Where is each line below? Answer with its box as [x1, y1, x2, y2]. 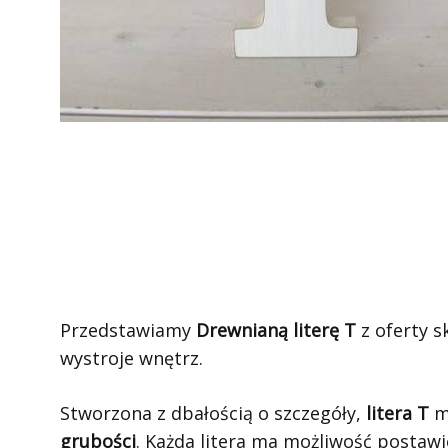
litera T [366, 401, 429, 425]
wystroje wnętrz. [60, 346, 203, 370]
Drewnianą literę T [196, 318, 356, 342]
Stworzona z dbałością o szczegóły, [60, 401, 366, 425]
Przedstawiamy [60, 318, 196, 342]
